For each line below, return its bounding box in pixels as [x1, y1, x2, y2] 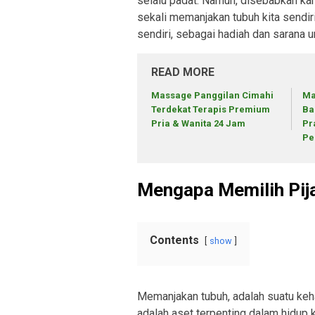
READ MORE [151, 65, 214, 79]
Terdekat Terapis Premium [151, 104, 270, 115]
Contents [150, 233, 199, 247]
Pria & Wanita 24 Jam [151, 118, 245, 129]
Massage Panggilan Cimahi [151, 90, 274, 101]
